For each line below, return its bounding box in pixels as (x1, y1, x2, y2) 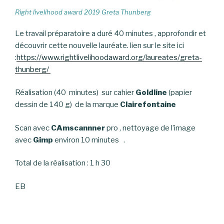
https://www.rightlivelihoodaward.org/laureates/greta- (16, 52, 202, 62)
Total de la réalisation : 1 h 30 (15, 158, 110, 168)
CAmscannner (51, 123, 105, 132)
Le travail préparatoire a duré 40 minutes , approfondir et (15, 28, 206, 38)
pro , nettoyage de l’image (105, 123, 195, 132)
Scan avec (15, 123, 51, 132)
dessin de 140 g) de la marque (15, 100, 120, 109)
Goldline (135, 88, 167, 97)
